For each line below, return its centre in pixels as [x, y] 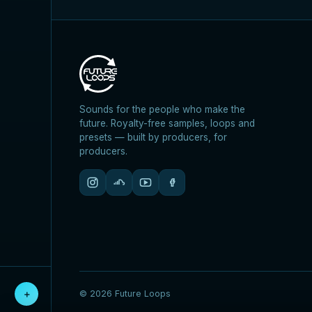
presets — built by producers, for [154, 138]
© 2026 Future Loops [125, 294]
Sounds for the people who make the [163, 110]
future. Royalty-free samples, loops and [167, 124]
